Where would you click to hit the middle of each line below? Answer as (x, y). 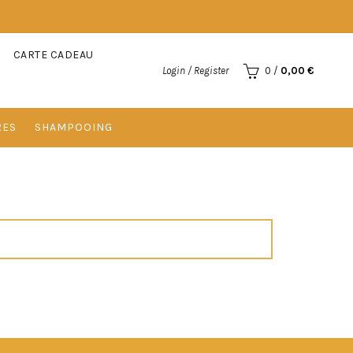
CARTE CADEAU (53, 54)
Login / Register (196, 70)
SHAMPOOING (74, 127)
